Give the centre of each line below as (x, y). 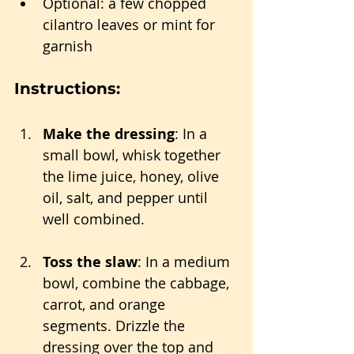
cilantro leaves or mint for (131, 25)
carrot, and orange (106, 305)
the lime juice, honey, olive (133, 177)
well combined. (94, 219)
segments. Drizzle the (116, 326)
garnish (68, 46)
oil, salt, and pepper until (127, 198)
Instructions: (67, 89)
